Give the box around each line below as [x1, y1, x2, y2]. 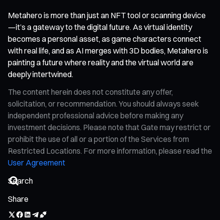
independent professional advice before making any [8, 110, 183, 120]
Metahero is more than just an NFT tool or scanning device [8, 10, 206, 20]
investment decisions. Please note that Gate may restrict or [8, 122, 211, 132]
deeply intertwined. [8, 69, 73, 79]
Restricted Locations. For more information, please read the [8, 145, 212, 156]
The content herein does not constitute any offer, [8, 86, 173, 97]
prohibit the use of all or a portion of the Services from [8, 134, 189, 144]
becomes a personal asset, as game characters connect [8, 33, 201, 44]
